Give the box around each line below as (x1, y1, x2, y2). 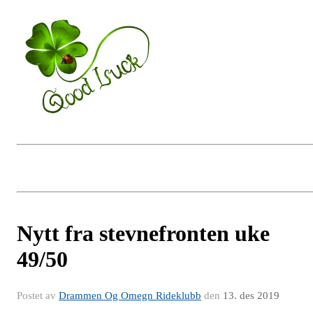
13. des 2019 (223, 289, 279, 301)
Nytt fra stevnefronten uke (17, 220, 270, 246)
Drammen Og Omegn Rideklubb (59, 289, 201, 301)
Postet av (17, 289, 59, 301)
